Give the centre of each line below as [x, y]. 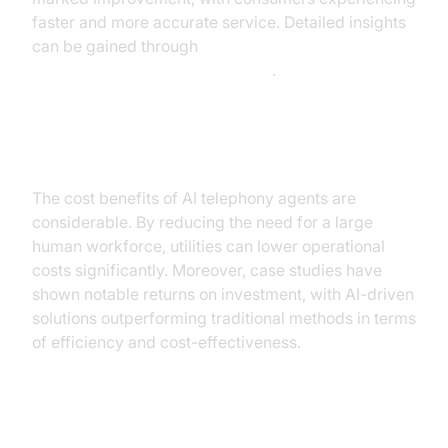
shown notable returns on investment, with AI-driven [223, 294]
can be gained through [115, 46]
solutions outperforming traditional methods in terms [224, 318]
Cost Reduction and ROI [164, 155]
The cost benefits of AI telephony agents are [194, 198]
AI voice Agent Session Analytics [152, 70]
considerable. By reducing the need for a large [202, 222]
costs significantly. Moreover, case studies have [207, 270]
